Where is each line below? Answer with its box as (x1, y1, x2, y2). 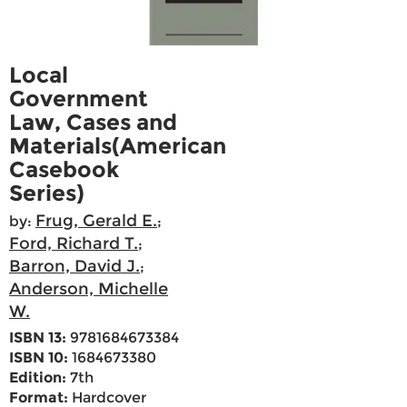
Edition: (9, 369, 66, 387)
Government (9, 85, 148, 113)
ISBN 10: (9, 349, 68, 367)
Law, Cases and (9, 109, 177, 136)
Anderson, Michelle (9, 279, 168, 300)
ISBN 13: (9, 329, 66, 347)
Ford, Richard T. (9, 233, 138, 254)
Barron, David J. (9, 256, 140, 277)
